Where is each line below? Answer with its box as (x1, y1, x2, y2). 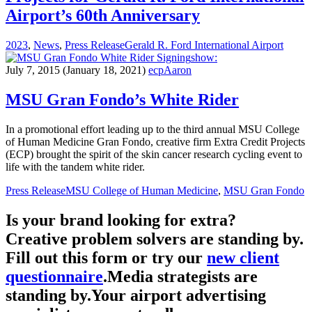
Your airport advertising (91, 286, 266, 304)
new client (207, 248, 279, 267)
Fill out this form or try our (6, 248, 207, 267)
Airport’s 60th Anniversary (6, 6, 200, 25)
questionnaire (6, 267, 103, 286)
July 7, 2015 (6, 63, 60, 76)
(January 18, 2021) (60, 63, 148, 76)
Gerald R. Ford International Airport (125, 38, 283, 51)
